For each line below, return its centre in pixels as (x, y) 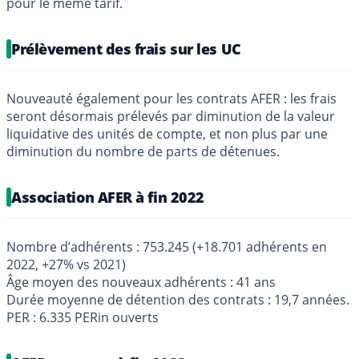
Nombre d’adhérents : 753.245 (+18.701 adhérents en (167, 246)
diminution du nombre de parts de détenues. (143, 151)
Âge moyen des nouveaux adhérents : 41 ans (141, 282)
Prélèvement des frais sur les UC (126, 48)
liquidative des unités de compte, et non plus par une (167, 133)
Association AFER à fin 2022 (108, 197)
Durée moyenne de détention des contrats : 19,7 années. (178, 299)
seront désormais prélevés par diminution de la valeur (171, 116)
